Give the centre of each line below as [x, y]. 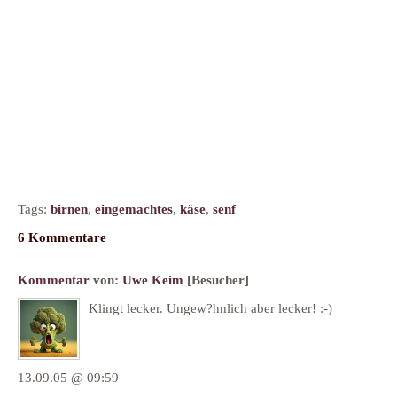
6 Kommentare [62, 237]
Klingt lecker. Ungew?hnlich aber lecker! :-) [210, 308]
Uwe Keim [153, 279]
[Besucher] [218, 279]
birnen [69, 208]
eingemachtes [134, 208]
